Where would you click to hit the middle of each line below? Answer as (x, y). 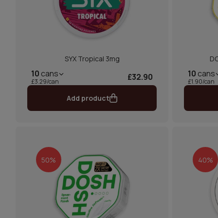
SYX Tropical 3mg (92, 59)
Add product (88, 98)
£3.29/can (45, 82)
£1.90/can (201, 82)
